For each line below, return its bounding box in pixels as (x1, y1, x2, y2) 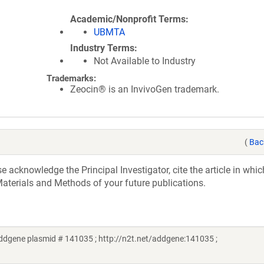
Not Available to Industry (94, 55, 196, 67)
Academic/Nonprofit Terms (70, 14, 186, 25)
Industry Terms (70, 42, 134, 54)
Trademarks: (47, 73, 96, 84)
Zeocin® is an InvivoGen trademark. (70, 84, 219, 95)
